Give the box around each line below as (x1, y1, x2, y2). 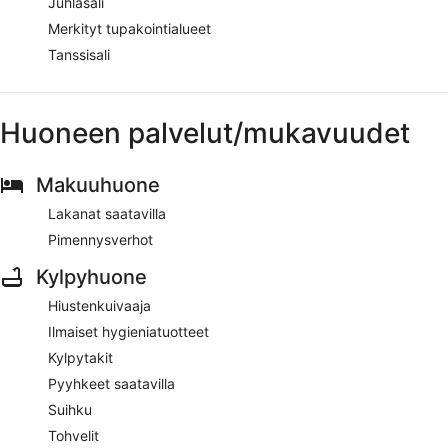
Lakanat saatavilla (48, 204, 166, 222)
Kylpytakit (48, 348, 113, 366)
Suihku (48, 400, 92, 418)
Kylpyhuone (36, 264, 147, 289)
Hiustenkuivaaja (48, 296, 151, 314)
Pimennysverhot (48, 230, 153, 248)
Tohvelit (48, 426, 99, 444)
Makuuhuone (36, 172, 160, 197)
